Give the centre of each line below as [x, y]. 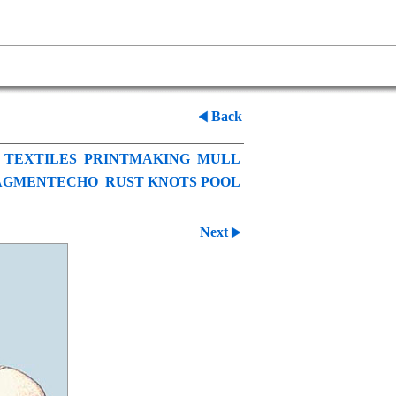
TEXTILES [41, 159]
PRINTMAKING [137, 159]
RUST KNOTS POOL [173, 182]
